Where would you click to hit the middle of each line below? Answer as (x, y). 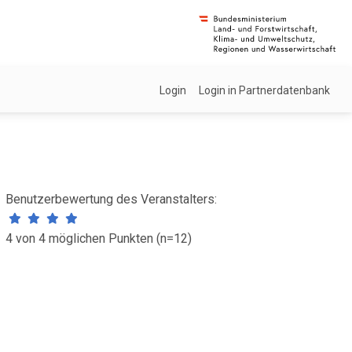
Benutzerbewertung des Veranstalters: (111, 199)
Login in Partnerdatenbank (264, 90)
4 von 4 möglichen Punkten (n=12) (98, 238)
